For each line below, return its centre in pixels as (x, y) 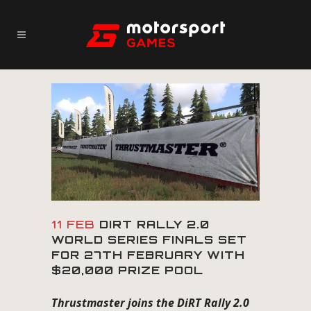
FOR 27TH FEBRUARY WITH (148, 254)
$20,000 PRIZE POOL (127, 270)
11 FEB (73, 224)
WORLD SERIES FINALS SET (149, 239)
